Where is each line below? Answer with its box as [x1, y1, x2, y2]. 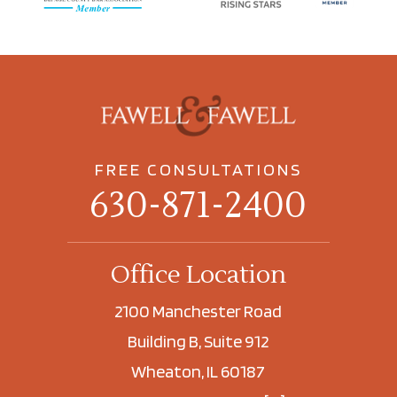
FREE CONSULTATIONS [94, 158, 302, 180]
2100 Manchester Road [114, 300, 283, 322]
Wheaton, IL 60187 [131, 360, 266, 382]
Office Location [110, 258, 286, 291]
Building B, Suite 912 [128, 330, 269, 352]
